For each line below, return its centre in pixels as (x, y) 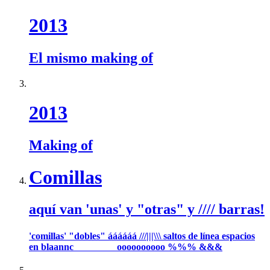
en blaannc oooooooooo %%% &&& (126, 246)
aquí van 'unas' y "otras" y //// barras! (147, 209)
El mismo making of (91, 58)
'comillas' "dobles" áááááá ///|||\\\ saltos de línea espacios (142, 236)
